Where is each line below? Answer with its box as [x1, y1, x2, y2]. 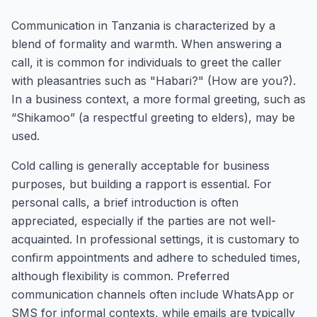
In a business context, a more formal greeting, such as [11, 92, 306, 106]
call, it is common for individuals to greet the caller [11, 55, 282, 69]
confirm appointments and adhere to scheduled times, [11, 250, 301, 265]
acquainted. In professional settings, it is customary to [11, 232, 299, 246]
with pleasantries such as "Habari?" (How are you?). [11, 74, 296, 88]
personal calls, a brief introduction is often [11, 195, 238, 209]
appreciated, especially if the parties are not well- [11, 214, 276, 228]
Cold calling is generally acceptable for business [11, 158, 270, 173]
